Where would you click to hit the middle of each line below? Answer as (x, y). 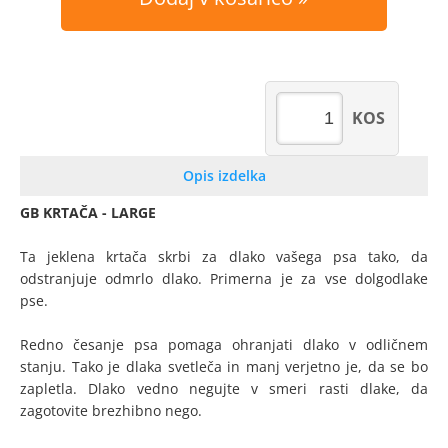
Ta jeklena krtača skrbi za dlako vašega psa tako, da (224, 256)
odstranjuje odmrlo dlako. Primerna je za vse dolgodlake (224, 278)
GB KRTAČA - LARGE (90, 212)
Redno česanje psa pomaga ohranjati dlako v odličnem (224, 344)
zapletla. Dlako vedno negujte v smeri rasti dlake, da (224, 388)
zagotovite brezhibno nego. (111, 410)
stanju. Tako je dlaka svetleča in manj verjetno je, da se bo (224, 366)
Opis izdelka (224, 175)
